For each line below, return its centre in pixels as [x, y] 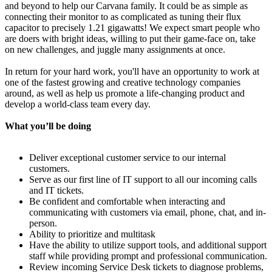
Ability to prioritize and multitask [92, 234]
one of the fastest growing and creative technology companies [123, 82]
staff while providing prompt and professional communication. [148, 256]
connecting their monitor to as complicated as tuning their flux [123, 16]
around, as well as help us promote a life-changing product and [125, 93]
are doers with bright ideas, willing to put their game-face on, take [130, 38]
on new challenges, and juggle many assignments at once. [115, 49]
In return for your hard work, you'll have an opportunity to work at [132, 71]
